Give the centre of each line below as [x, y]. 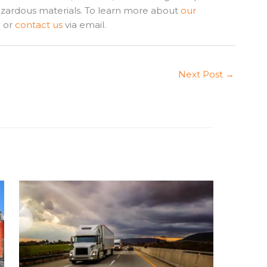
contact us [39, 24]
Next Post [202, 74]
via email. [84, 24]
